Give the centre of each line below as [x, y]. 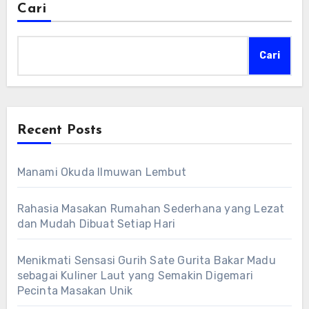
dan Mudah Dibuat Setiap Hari [96, 224]
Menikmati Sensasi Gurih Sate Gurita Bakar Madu [146, 261]
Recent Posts [59, 131]
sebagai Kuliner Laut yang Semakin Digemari [135, 276]
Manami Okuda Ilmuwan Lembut [101, 172]
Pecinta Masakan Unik [75, 291]
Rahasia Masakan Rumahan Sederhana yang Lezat [151, 209]
